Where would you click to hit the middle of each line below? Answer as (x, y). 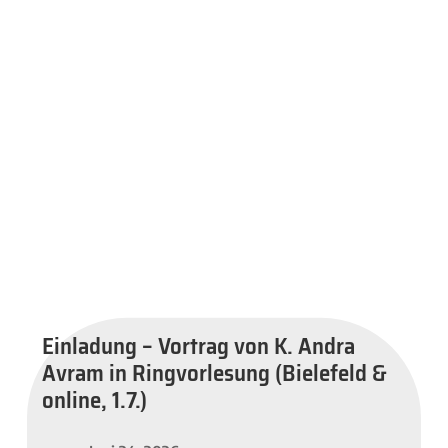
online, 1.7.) (94, 399)
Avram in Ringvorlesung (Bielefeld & (214, 372)
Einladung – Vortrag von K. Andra (198, 345)
